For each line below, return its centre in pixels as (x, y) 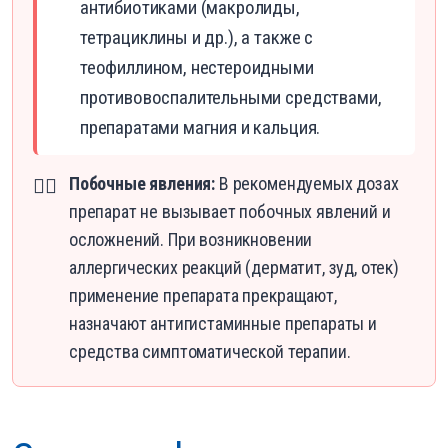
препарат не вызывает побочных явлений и (229, 212)
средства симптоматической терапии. (209, 352)
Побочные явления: (142, 184)
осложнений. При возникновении (190, 240)
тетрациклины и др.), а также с (196, 38)
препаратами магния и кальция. (200, 128)
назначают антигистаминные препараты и (222, 324)
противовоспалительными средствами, (230, 98)
